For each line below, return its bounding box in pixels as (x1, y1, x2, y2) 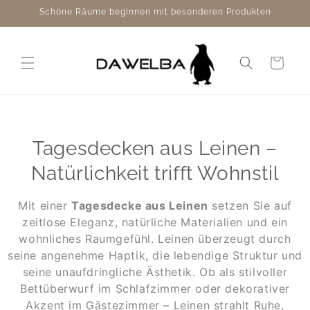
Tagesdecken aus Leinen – (33, 136, 277, 160)
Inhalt (20, 21, 51, 35)
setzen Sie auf (208, 198, 292, 212)
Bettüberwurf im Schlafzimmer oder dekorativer (19, 281, 290, 295)
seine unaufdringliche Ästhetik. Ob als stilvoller (22, 264, 288, 279)
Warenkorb (249, 56, 303, 69)
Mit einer (18, 198, 72, 212)
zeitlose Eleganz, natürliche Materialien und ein (22, 215, 288, 229)
